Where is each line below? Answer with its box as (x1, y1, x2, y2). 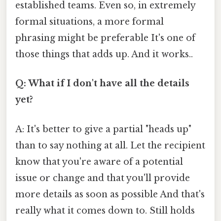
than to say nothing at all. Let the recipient (15, 140, 205, 151)
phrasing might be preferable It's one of (15, 33, 195, 44)
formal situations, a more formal (15, 16, 164, 28)
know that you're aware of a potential (15, 156, 183, 167)
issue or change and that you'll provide (15, 172, 190, 184)
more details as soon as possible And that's (15, 188, 205, 200)
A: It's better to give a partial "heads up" (15, 123, 191, 135)
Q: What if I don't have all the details (15, 78, 189, 89)
